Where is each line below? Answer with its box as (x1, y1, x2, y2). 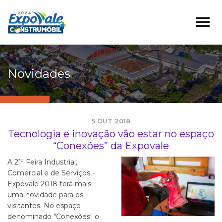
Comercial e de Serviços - (7, 168, 95, 177)
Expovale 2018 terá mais (7, 179, 91, 188)
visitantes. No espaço (7, 201, 81, 210)
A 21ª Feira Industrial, (7, 158, 77, 166)
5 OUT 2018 (92, 117, 130, 125)
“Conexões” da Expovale (53, 140, 169, 152)
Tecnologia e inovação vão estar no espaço (8, 128, 214, 140)
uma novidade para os (7, 190, 83, 199)
